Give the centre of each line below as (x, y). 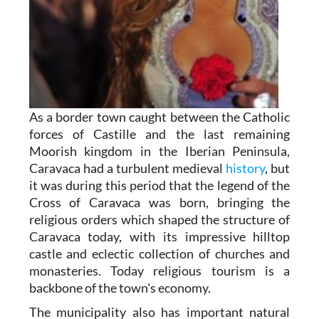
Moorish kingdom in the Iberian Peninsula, (159, 151)
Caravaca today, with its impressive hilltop (159, 236)
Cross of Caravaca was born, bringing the (159, 202)
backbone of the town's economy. (120, 287)
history (246, 168)
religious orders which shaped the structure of (159, 219)
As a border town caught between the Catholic (159, 116)
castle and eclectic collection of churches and (159, 253)
